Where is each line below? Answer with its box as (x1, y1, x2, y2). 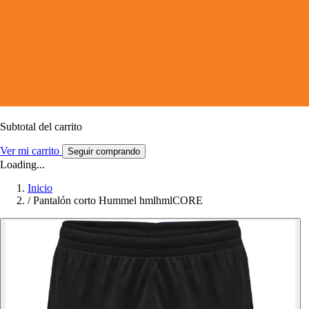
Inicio (28, 181, 52, 194)
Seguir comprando (68, 146, 140, 157)
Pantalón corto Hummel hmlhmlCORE (33, 194, 203, 206)
